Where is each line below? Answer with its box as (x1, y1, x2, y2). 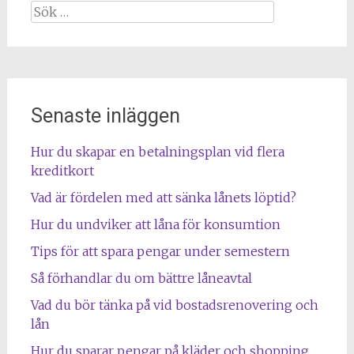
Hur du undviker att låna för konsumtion (30, 217, 281, 232)
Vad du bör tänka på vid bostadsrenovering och (30, 297, 318, 313)
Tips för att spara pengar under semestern (30, 243, 290, 259)
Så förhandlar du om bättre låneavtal (30, 270, 252, 286)
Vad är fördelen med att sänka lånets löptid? (30, 190, 296, 205)
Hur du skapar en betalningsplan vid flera (30, 144, 284, 160)
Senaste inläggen (30, 104, 180, 127)
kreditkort (30, 163, 94, 179)
